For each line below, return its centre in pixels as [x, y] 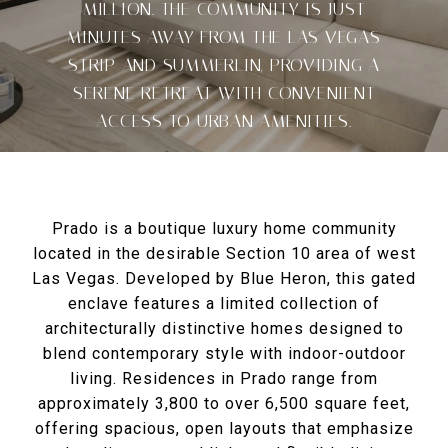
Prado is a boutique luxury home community [224, 228]
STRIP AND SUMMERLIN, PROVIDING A [224, 64]
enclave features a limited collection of [224, 303]
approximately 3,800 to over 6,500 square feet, [224, 403]
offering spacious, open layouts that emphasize [224, 428]
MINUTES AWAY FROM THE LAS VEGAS [224, 36]
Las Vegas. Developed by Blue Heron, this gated [224, 278]
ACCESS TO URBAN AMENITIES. [224, 120]
